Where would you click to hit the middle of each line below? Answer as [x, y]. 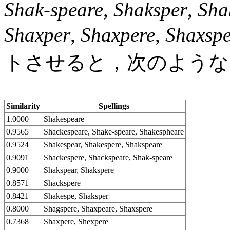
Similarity [23, 106]
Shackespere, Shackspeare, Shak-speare [108, 157]
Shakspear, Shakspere [79, 170]
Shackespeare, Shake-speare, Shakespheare [114, 131]
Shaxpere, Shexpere [76, 221]
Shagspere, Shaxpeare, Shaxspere [98, 208]
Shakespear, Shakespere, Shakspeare [103, 144]
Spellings [114, 106]
